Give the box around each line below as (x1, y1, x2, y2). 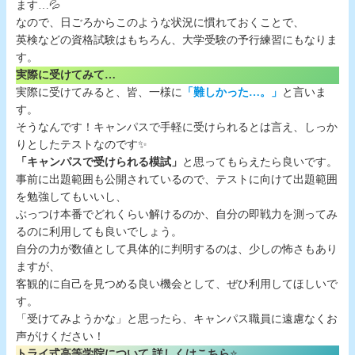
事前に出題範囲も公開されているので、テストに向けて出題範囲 (16, 173, 338, 185)
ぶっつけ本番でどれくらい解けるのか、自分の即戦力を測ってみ (16, 208, 338, 220)
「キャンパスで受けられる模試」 (16, 155, 182, 168)
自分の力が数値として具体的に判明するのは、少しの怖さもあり (16, 242, 338, 255)
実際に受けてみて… (16, 68, 116, 81)
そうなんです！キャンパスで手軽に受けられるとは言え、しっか (16, 120, 338, 133)
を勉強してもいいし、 (16, 190, 127, 203)
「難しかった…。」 (182, 86, 282, 98)
